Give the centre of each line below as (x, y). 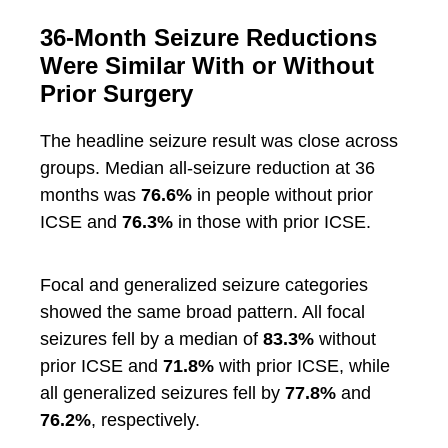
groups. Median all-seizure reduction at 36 (207, 168)
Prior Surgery (116, 93)
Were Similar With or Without (207, 65)
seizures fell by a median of (151, 339)
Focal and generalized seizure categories (204, 285)
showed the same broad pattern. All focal (202, 312)
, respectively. (145, 420)
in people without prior (282, 195)
